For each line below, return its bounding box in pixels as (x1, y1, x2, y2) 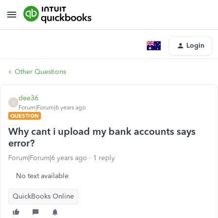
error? (8, 137, 35, 149)
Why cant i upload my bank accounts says (8, 126, 196, 137)
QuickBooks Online (13, 192, 74, 200)
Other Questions (15, 68, 66, 76)
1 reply (93, 154, 115, 162)
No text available (16, 172, 69, 180)
